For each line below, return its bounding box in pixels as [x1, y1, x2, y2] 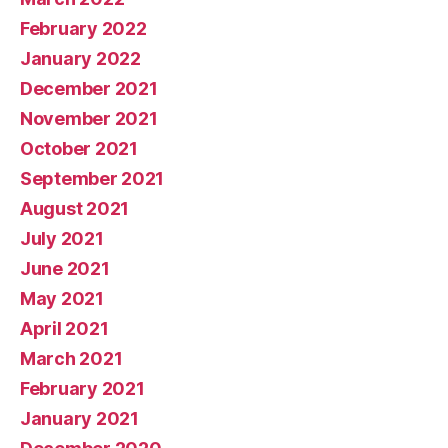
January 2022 [20, 47, 141, 69]
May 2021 [20, 287, 104, 309]
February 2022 [20, 17, 147, 39]
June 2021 [20, 257, 110, 279]
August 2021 [20, 197, 130, 219]
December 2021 [20, 77, 158, 99]
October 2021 [20, 137, 138, 159]
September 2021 [20, 167, 165, 189]
